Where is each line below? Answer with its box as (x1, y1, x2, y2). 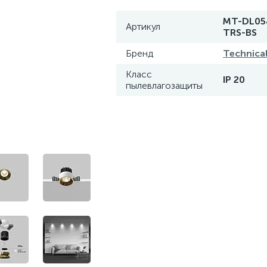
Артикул (126, 21, 160, 32)
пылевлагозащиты (126, 80, 203, 91)
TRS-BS (223, 27, 257, 38)
